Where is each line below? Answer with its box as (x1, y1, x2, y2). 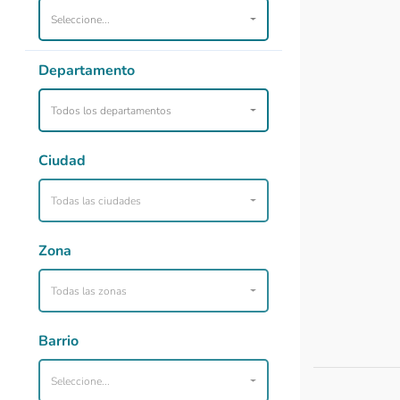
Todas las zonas (51, 283, 127, 298)
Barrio (38, 331, 79, 351)
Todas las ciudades (51, 193, 141, 208)
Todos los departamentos (51, 103, 171, 118)
